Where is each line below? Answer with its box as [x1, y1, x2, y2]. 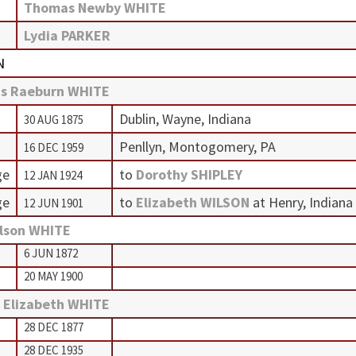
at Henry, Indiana [252, 192, 353, 211]
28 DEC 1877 [23, 319, 83, 335]
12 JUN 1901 [23, 195, 83, 211]
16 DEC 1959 [23, 139, 83, 155]
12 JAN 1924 [23, 167, 82, 183]
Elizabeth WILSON [135, 192, 250, 211]
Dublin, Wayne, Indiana [118, 109, 251, 128]
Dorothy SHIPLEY [135, 164, 242, 184]
